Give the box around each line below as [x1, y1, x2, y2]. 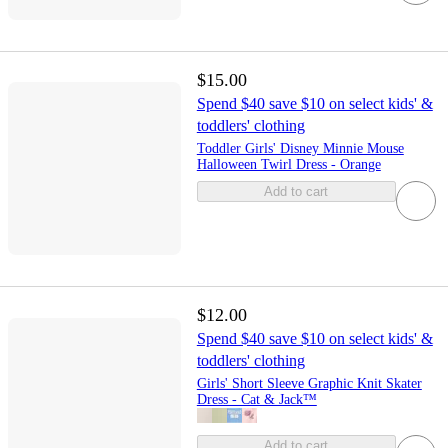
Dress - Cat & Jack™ [196, 391, 317, 407]
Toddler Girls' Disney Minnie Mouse [196, 140, 404, 156]
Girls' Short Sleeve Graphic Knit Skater [196, 375, 422, 391]
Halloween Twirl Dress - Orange [196, 156, 381, 172]
